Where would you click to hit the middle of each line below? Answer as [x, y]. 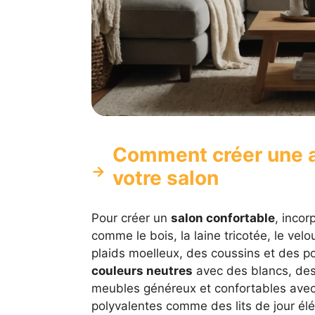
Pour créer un [131, 218]
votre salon [165, 178]
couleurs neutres [142, 271]
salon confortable [223, 218]
